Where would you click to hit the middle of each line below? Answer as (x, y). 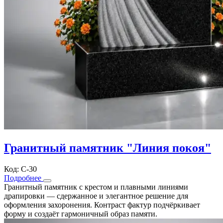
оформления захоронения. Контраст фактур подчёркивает (102, 205)
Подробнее (24, 178)
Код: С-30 (20, 169)
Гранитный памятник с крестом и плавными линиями (96, 187)
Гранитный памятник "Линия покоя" (108, 148)
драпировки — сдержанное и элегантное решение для (96, 196)
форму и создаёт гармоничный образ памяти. (81, 214)
